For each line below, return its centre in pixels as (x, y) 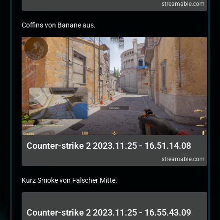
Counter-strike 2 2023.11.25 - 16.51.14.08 (109, 146)
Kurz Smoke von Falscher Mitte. (69, 180)
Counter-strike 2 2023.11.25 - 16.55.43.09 (109, 212)
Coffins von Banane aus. (59, 25)
